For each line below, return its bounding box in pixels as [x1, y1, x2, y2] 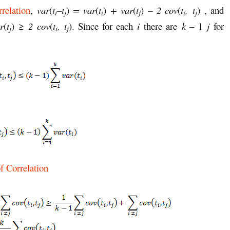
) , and [197, 3, 224, 16]
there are [140, 19, 182, 32]
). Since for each [68, 19, 138, 32]
